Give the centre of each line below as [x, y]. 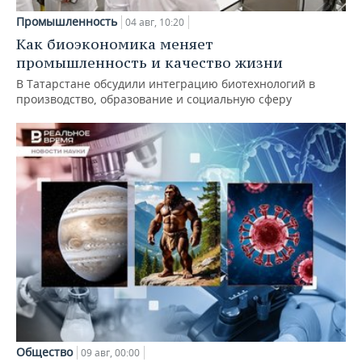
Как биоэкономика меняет [115, 44]
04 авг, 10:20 [155, 22]
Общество [44, 352]
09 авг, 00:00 [110, 353]
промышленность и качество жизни [149, 62]
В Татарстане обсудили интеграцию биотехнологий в [166, 83]
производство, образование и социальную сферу [154, 99]
